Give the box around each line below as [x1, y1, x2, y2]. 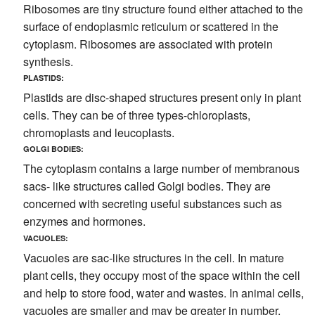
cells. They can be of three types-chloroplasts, [22, 107, 250, 124]
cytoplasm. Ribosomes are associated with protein [22, 36, 273, 52]
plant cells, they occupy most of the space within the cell [22, 266, 300, 283]
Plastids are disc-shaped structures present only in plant [22, 89, 301, 106]
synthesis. [22, 53, 73, 70]
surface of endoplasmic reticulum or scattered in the [22, 18, 278, 34]
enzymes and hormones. [22, 213, 146, 230]
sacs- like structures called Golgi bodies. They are [22, 178, 271, 195]
